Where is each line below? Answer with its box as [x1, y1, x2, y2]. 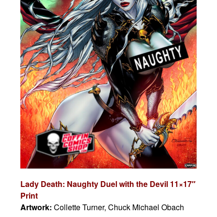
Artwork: [20, 201, 54, 213]
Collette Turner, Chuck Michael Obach [54, 201, 185, 213]
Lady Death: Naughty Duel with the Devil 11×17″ [20, 178, 196, 189]
